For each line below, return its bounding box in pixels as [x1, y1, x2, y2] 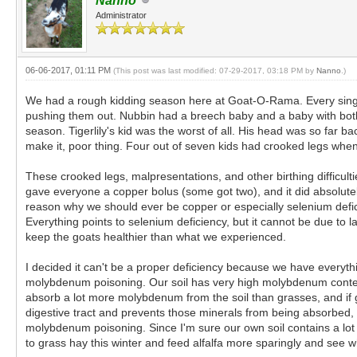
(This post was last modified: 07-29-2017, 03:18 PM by [113, 65, 316, 75]
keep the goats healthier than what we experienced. [25, 229, 289, 243]
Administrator [96, 10, 147, 20]
